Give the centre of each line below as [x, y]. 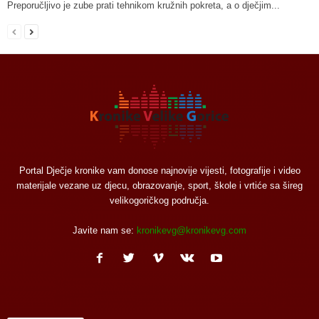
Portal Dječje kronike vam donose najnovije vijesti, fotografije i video [159, 171]
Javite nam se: [105, 231]
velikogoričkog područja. [159, 201]
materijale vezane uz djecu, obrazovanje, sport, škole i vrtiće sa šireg [159, 186]
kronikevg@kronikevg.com [192, 231]
